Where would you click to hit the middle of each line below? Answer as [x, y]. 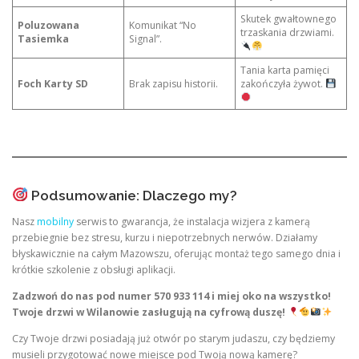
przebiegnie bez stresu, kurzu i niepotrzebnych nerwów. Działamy [165, 237]
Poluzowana [49, 26]
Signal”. [146, 39]
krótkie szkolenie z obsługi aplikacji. [94, 269]
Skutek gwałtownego [289, 19]
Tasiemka [44, 39]
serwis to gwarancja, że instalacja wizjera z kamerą [192, 221]
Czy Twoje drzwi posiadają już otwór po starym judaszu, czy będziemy [173, 338]
